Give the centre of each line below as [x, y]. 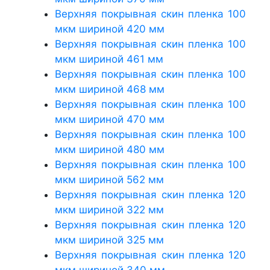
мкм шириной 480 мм [110, 149]
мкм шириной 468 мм [110, 89]
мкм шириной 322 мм [109, 209]
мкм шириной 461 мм [109, 59]
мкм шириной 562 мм [109, 179]
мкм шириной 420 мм [110, 29]
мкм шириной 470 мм [110, 119]
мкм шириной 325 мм [109, 240]
